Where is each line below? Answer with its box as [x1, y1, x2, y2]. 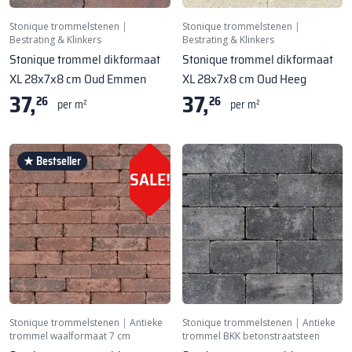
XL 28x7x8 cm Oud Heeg [181, 68, 306, 89]
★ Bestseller [24, 152, 81, 170]
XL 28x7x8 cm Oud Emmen [9, 68, 146, 89]
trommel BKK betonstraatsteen [181, 329, 320, 343]
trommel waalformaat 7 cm [9, 329, 130, 343]
